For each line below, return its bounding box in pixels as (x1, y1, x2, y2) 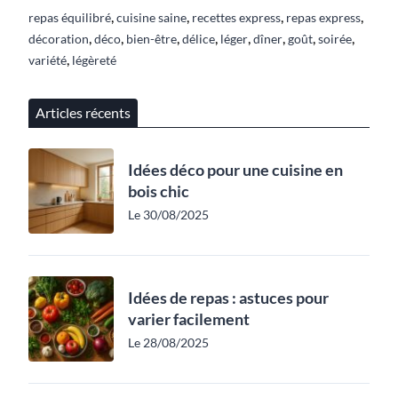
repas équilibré (28, 9, 111, 25)
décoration (28, 30, 89, 46)
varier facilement (128, 308, 250, 329)
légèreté (72, 52, 116, 68)
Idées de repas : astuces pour (128, 287, 329, 307)
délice (182, 30, 215, 46)
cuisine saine (116, 9, 187, 25)
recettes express (192, 9, 281, 25)
